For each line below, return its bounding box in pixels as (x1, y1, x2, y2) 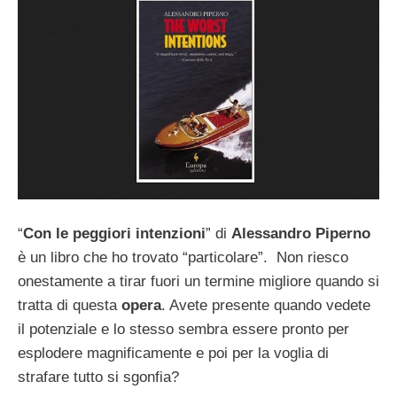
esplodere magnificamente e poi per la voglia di (18, 345, 329, 362)
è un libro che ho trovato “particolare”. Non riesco (18, 249, 348, 267)
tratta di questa (18, 297, 121, 315)
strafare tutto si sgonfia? (18, 369, 179, 386)
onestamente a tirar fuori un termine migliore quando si (18, 273, 379, 291)
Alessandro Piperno (231, 225, 370, 243)
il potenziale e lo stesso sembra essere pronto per (18, 321, 349, 339)
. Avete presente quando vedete (161, 297, 370, 315)
